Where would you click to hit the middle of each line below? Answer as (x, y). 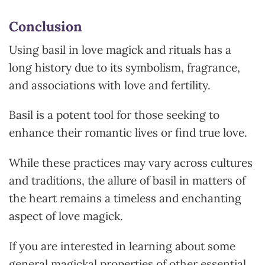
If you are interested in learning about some (122, 246)
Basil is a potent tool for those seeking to (114, 115)
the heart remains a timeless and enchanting (125, 198)
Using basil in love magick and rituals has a (120, 49)
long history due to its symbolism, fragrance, (125, 67)
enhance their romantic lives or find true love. (128, 133)
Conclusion (46, 27)
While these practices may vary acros (106, 163)
